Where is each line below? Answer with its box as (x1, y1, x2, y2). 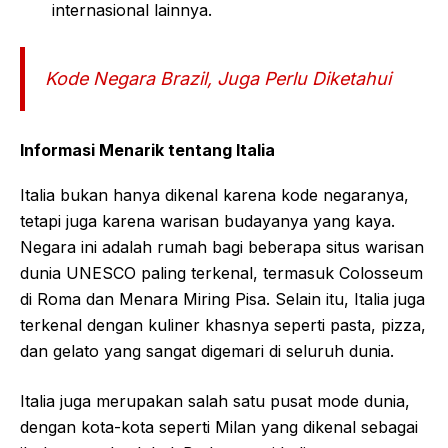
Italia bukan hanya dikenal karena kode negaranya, (20, 184, 409, 205)
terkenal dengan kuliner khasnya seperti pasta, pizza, (20, 314, 426, 335)
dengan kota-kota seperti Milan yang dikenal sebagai (20, 416, 418, 437)
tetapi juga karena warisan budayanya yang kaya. (20, 210, 395, 231)
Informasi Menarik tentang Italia (20, 139, 275, 160)
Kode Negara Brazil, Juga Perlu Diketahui (45, 67, 391, 89)
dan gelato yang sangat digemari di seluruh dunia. (20, 340, 394, 361)
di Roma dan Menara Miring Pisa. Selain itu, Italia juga (20, 288, 425, 309)
